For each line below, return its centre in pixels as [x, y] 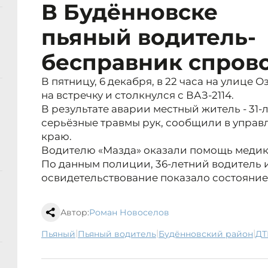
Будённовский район [209, 234]
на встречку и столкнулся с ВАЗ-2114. [138, 95]
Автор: [75, 213]
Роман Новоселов [129, 213]
